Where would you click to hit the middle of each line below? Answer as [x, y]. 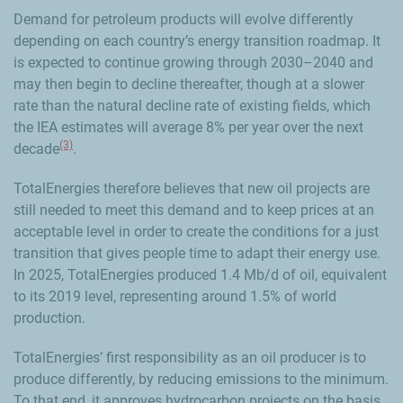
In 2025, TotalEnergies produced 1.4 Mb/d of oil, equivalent [200, 274]
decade [36, 148]
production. [49, 318]
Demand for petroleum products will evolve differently [184, 19]
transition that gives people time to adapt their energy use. [197, 253]
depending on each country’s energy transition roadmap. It [197, 40]
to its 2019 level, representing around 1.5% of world [175, 296]
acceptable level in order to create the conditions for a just [196, 231]
